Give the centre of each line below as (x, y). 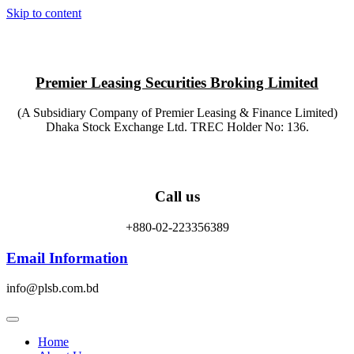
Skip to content (44, 13)
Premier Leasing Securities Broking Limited (177, 82)
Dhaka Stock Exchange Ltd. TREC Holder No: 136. (177, 127)
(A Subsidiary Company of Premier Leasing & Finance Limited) (177, 113)
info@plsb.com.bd (53, 288)
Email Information (67, 258)
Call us (177, 197)
